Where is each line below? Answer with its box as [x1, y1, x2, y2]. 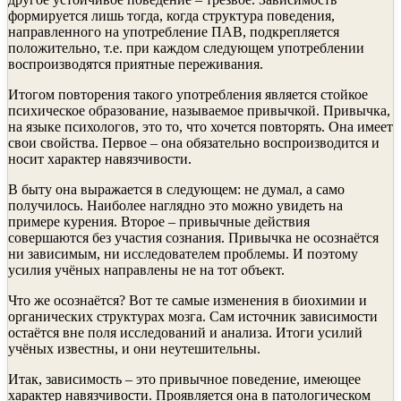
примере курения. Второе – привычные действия [8, 213, 310, 229]
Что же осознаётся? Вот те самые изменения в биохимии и [8, 292, 367, 308]
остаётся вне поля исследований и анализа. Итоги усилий [8, 324, 363, 340]
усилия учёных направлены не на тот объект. [8, 261, 285, 277]
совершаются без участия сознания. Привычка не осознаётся [8, 229, 379, 245]
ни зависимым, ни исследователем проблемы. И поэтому [8, 245, 358, 261]
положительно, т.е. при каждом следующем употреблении [8, 39, 364, 55]
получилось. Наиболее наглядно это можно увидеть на [8, 197, 343, 213]
